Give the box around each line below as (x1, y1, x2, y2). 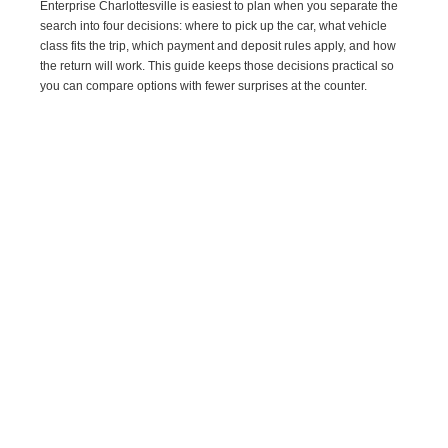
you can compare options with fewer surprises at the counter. (40, 78, 368, 93)
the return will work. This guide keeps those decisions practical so (40, 58, 395, 73)
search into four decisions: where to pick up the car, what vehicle (40, 18, 388, 33)
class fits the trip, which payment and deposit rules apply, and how (40, 38, 397, 53)
